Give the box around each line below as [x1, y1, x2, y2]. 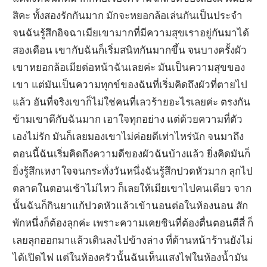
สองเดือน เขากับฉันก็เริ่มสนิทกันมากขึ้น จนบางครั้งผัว [13, 43, 247, 56]
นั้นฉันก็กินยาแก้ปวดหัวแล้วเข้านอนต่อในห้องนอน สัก [13, 198, 249, 212]
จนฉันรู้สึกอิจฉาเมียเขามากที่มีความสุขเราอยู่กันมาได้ [13, 26, 250, 39]
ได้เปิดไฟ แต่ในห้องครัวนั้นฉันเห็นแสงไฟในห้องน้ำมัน [13, 250, 249, 263]
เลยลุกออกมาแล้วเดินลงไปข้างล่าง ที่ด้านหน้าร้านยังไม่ [13, 233, 253, 246]
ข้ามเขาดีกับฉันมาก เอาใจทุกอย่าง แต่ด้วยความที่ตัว [13, 112, 243, 125]
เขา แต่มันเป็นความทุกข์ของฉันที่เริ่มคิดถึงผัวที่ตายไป [13, 77, 248, 91]
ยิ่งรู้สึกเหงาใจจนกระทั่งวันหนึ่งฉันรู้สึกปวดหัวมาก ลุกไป [13, 164, 253, 177]
